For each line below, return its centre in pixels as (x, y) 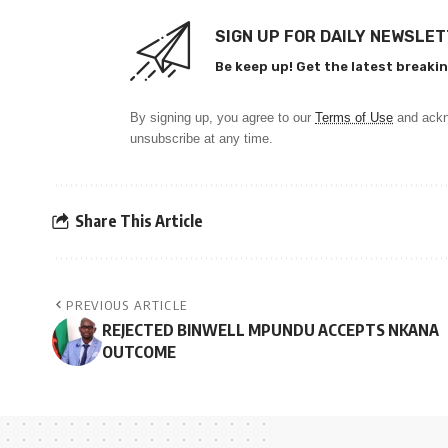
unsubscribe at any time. (201, 138)
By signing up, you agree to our (222, 117)
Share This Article (139, 221)
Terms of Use (354, 117)
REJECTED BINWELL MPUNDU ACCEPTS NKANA (270, 329)
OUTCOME (139, 351)
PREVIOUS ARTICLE (127, 304)
